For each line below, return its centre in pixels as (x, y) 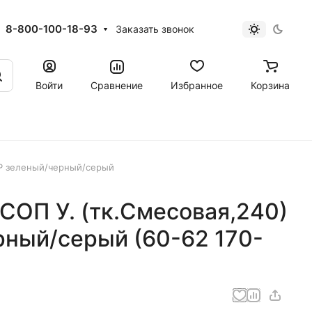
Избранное (197, 85)
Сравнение (117, 85)
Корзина (270, 85)
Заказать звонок (155, 29)
